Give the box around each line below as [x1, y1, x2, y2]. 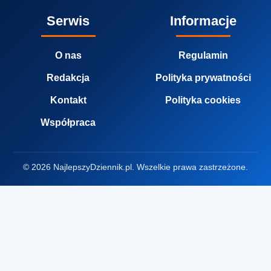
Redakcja [47, 73, 90, 83]
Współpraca [41, 117, 96, 128]
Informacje [169, 13, 237, 29]
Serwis [47, 13, 90, 29]
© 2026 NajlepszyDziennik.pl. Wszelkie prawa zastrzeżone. [23, 162, 248, 172]
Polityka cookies [165, 95, 241, 106]
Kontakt [50, 95, 87, 106]
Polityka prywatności [155, 73, 251, 83]
